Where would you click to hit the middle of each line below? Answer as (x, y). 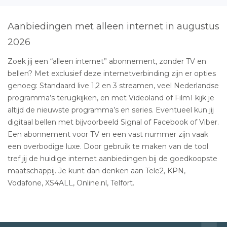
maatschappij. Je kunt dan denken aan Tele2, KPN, (97, 171)
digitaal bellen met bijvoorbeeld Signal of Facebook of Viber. (113, 122)
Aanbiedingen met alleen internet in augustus (113, 26)
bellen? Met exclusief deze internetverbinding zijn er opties (112, 73)
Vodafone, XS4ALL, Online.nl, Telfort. (71, 183)
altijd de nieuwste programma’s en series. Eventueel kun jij (111, 110)
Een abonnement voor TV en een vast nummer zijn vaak (108, 134)
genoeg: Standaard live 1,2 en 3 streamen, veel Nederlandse (113, 85)
